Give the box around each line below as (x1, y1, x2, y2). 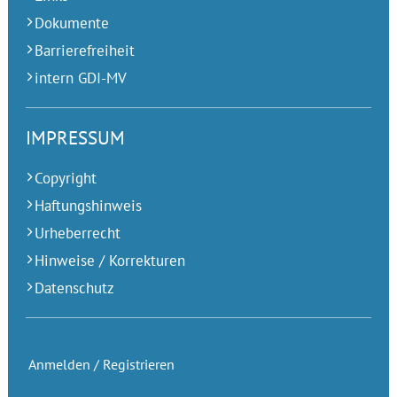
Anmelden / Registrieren (27, 355, 175, 374)
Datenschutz (34, 278, 114, 299)
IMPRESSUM (25, 126, 125, 151)
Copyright (34, 168, 97, 189)
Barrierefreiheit (34, 41, 135, 61)
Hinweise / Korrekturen (34, 251, 185, 271)
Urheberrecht (34, 223, 121, 244)
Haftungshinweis (34, 196, 142, 216)
